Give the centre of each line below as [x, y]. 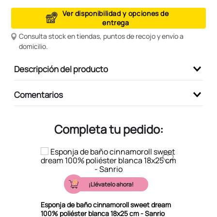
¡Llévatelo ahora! [111, 184]
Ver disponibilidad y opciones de [116, 14]
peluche [39, 10]
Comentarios [39, 94]
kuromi [38, 27]
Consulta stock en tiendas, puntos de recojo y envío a [101, 36]
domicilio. [34, 46]
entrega [116, 23]
